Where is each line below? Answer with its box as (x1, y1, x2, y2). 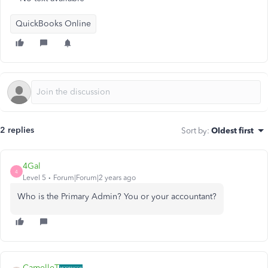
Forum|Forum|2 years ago (53, 173, 136, 182)
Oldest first (211, 126, 254, 135)
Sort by (181, 126, 207, 135)
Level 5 (23, 173, 46, 182)
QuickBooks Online (16, 19, 91, 29)
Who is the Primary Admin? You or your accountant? (17, 191, 217, 202)
